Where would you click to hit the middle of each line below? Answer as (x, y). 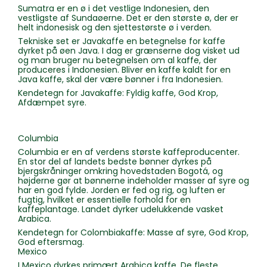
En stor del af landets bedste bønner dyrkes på (115, 162)
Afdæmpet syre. (52, 103)
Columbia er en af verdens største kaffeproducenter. (129, 152)
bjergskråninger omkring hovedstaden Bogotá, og (120, 171)
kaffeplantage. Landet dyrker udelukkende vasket (121, 209)
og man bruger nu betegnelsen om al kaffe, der (117, 60)
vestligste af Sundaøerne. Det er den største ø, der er (128, 18)
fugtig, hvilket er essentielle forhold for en (104, 200)
